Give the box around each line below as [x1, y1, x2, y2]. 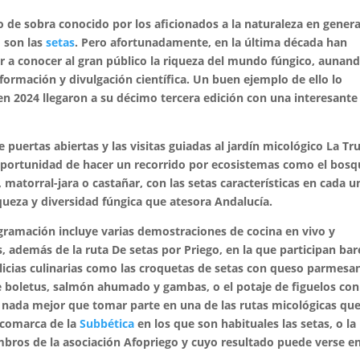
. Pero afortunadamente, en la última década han [75, 35, 348, 50]
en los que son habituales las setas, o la [134, 316, 357, 331]
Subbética [80, 316, 135, 331]
